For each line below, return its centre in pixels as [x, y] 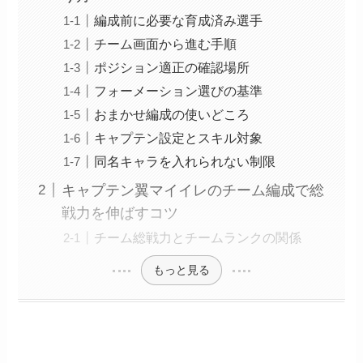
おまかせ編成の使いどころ [172, 114]
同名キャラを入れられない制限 [185, 161]
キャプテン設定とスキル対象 [179, 137]
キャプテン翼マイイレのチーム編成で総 [193, 190]
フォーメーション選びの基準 [179, 90]
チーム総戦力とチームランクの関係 [198, 237]
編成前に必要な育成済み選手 [179, 20]
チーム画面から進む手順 [166, 43]
